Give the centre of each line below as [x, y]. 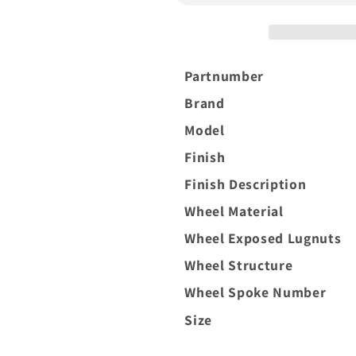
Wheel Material [234, 211]
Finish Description [246, 184]
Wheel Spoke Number [255, 292]
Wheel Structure [239, 265]
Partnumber [224, 75]
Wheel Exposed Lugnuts [263, 238]
